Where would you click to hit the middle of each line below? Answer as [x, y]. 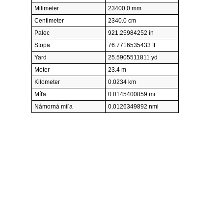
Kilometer [47, 82]
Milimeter [47, 9]
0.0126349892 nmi [133, 107]
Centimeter [49, 21]
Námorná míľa [54, 107]
